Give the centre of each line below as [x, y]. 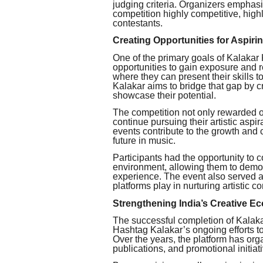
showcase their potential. [164, 95]
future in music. [144, 140]
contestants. [138, 23]
